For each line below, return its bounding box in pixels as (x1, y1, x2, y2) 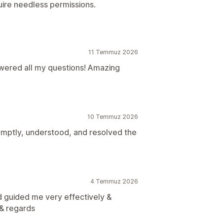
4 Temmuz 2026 (90, 178, 138, 185)
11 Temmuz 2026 (88, 48, 138, 56)
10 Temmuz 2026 (87, 113, 138, 120)
